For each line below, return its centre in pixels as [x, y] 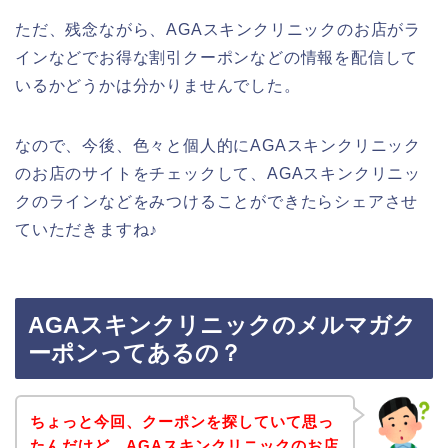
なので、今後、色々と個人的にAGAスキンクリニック [218, 145]
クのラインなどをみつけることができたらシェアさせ [217, 201]
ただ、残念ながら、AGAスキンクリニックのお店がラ [218, 29]
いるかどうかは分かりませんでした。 [158, 85]
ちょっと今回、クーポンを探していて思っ [181, 421]
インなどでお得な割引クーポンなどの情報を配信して [217, 57]
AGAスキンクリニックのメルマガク [222, 325]
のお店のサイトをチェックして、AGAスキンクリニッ [218, 173]
